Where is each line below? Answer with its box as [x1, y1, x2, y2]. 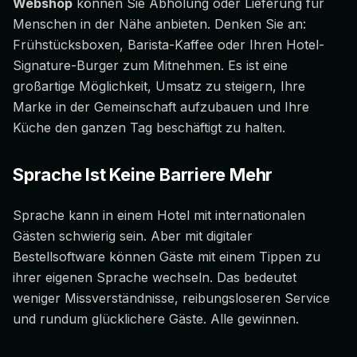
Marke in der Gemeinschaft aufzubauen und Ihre [13, 99, 309, 116]
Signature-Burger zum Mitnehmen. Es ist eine [13, 57, 288, 74]
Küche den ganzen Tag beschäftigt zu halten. [13, 120, 285, 136]
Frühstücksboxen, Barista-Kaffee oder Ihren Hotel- [13, 37, 324, 53]
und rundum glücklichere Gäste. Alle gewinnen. [13, 311, 299, 328]
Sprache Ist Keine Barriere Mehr [13, 164, 273, 186]
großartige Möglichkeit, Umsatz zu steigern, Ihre [13, 78, 305, 95]
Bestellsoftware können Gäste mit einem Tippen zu [13, 249, 320, 265]
